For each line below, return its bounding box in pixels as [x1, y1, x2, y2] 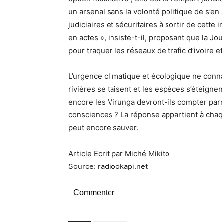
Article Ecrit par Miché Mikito [68, 148, 169, 158]
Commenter [73, 188, 114, 197]
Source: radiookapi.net [68, 161, 148, 171]
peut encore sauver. [68, 122, 138, 132]
